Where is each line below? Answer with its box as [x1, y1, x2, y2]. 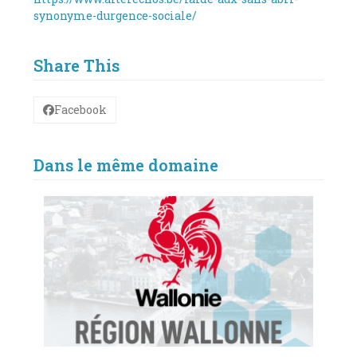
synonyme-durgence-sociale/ [33, 7, 198, 23]
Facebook [54, 102, 108, 118]
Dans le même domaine [33, 154, 219, 175]
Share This [33, 54, 120, 76]
